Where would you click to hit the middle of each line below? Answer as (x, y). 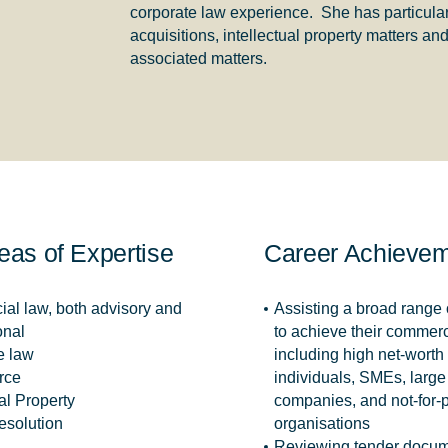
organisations (322, 423)
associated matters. (198, 59)
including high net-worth (359, 354)
